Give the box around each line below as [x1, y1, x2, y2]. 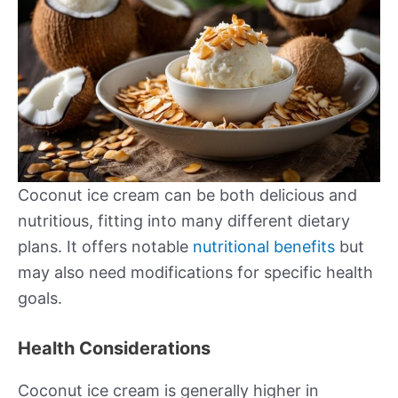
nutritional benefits [193, 236, 335, 256]
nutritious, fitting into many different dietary [18, 211, 350, 230]
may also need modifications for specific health [18, 262, 373, 282]
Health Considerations [18, 337, 211, 359]
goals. [18, 288, 62, 307]
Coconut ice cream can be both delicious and [18, 185, 357, 204]
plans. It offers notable [18, 236, 193, 256]
